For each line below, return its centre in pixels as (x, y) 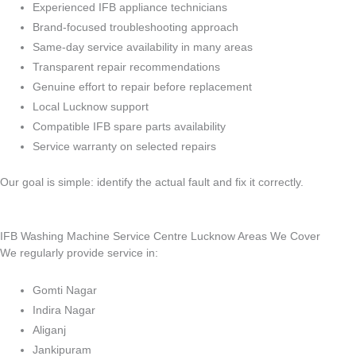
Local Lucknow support (91, 106)
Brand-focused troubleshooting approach (136, 27)
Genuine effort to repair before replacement (143, 87)
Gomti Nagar (65, 291)
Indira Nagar (64, 311)
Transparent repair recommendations (127, 67)
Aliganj (50, 331)
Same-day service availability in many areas (143, 47)
